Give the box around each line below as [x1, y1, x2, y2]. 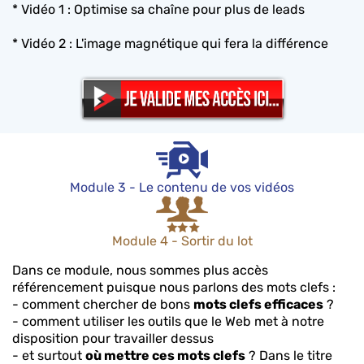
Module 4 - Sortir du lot [111, 232, 253, 249]
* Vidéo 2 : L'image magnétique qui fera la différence [12, 36, 328, 52]
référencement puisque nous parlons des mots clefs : [12, 279, 336, 295]
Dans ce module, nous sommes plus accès [12, 262, 268, 278]
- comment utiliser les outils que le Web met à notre [12, 313, 324, 329]
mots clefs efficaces [193, 296, 323, 312]
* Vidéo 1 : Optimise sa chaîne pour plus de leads [12, 2, 305, 18]
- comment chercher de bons [12, 296, 193, 312]
